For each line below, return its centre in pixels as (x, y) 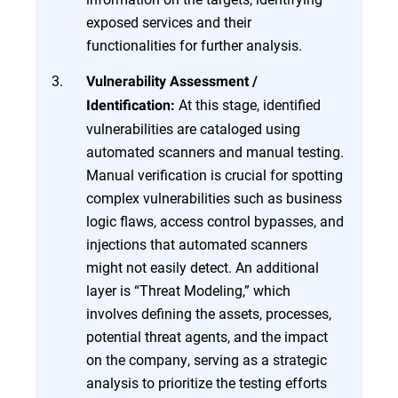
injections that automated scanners (197, 244)
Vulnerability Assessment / (172, 82)
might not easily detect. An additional (203, 267)
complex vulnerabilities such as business (214, 198)
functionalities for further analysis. (194, 45)
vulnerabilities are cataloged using (193, 129)
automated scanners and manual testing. (215, 152)
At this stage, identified (248, 105)
